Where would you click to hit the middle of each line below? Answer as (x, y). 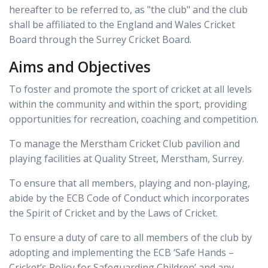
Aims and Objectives (80, 67)
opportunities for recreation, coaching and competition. (134, 119)
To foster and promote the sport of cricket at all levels (130, 89)
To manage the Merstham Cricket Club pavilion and (124, 144)
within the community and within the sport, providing (128, 104)
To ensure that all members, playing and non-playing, (130, 183)
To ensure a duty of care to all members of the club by (130, 238)
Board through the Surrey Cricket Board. (100, 40)
